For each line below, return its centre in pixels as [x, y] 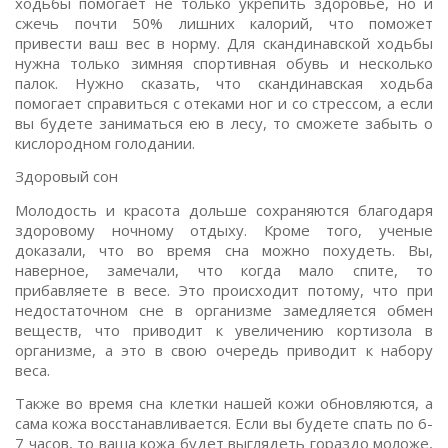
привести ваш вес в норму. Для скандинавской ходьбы [224, 42]
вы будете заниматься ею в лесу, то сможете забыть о [224, 122]
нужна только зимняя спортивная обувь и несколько [224, 62]
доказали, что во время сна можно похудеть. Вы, [224, 249]
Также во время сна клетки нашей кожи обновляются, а [224, 402]
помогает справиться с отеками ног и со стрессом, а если [224, 102]
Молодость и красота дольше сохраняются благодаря [224, 209]
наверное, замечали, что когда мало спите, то [224, 269]
